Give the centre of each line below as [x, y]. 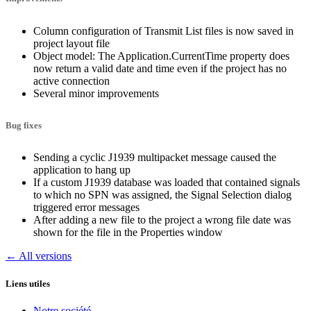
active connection [72, 81]
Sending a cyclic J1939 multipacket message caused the [155, 158]
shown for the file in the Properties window [128, 233]
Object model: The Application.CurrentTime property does [161, 56]
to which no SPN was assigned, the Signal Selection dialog [162, 195]
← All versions [39, 256]
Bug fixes [24, 125]
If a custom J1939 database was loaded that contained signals [167, 183]
